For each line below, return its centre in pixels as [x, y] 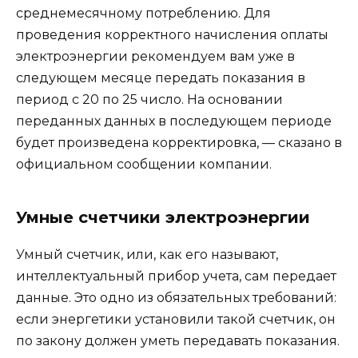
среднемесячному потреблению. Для [143, 14]
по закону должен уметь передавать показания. [178, 341]
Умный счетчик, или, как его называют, [147, 255]
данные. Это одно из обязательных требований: [176, 298]
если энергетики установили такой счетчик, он [176, 320]
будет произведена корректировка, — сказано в [179, 143]
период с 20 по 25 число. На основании [149, 100]
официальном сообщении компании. [144, 165]
